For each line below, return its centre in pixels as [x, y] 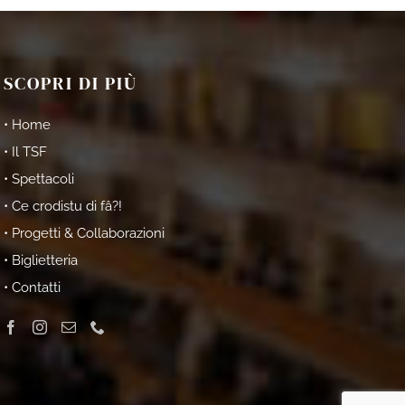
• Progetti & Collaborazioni [85, 234]
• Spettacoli [39, 179]
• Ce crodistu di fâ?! [63, 207]
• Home [28, 125]
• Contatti [33, 288]
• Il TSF [26, 152]
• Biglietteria [41, 261]
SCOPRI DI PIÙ [71, 84]
